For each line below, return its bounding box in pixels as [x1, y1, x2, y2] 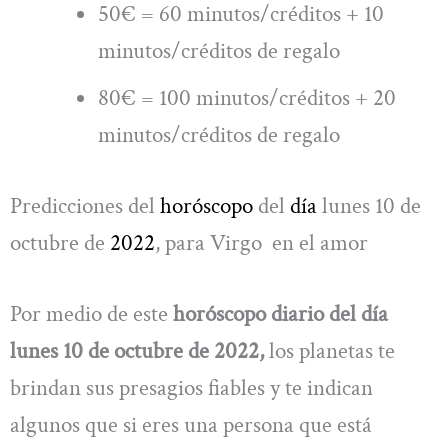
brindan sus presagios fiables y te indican [10, 373, 373, 403]
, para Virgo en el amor [155, 227, 368, 258]
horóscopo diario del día [168, 299, 388, 329]
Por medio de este [10, 299, 168, 329]
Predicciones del [10, 190, 160, 221]
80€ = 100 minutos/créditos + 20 [98, 82, 397, 113]
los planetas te [264, 336, 395, 366]
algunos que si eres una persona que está [10, 410, 372, 440]
